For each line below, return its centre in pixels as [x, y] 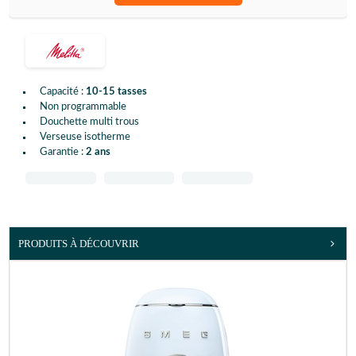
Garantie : [63, 153]
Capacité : [63, 92]
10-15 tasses [116, 92]
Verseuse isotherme [85, 137]
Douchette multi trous [89, 122]
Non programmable [83, 107]
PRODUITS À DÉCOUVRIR [79, 244]
